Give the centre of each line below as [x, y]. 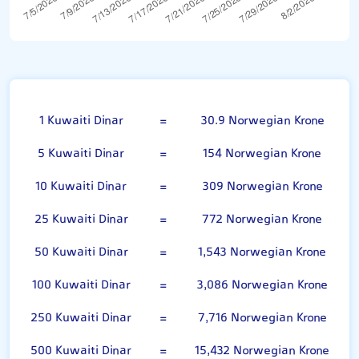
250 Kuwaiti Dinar [81, 318]
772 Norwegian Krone [262, 220]
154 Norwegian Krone [262, 154]
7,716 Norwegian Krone [262, 318]
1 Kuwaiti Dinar [81, 121]
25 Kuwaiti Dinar [81, 220]
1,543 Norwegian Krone [262, 252]
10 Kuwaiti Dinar [81, 187]
